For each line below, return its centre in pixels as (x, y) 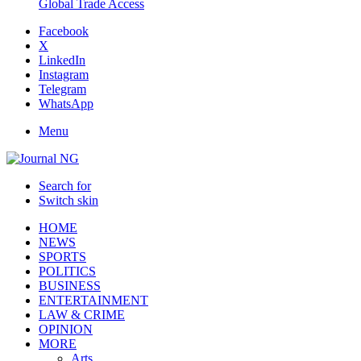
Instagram (64, 75)
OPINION (66, 329)
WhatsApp (66, 104)
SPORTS (62, 257)
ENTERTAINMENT (93, 300)
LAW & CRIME (82, 315)
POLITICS (67, 271)
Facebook (64, 31)
